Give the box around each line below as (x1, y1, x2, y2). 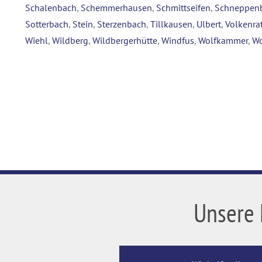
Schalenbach (25, 2, 77, 14)
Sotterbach (25, 18, 68, 30)
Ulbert (196, 18, 221, 30)
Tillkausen (150, 18, 192, 30)
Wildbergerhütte (92, 35, 157, 47)
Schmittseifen (156, 2, 211, 14)
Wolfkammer (198, 35, 248, 47)
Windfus (161, 35, 194, 47)
